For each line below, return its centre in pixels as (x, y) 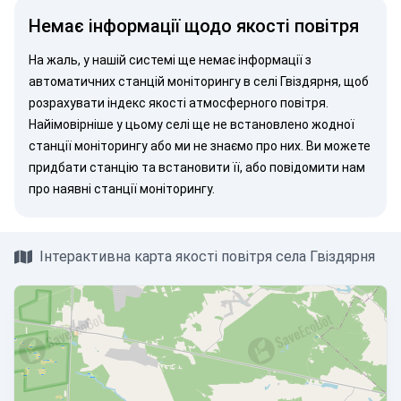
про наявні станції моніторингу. (122, 189)
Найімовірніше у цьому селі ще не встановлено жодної (192, 124)
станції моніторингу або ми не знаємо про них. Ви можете (200, 146)
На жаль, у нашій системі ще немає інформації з (170, 60)
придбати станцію (84, 167)
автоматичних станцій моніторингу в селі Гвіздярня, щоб (199, 81)
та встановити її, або (204, 167)
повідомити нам (317, 167)
